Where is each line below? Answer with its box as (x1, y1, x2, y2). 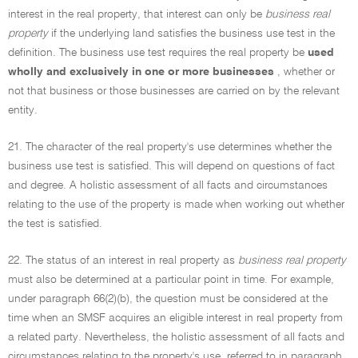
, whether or (277, 66, 335, 78)
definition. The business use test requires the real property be (8, 47, 308, 58)
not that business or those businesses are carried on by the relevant (8, 86, 340, 97)
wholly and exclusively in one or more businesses (8, 66, 277, 78)
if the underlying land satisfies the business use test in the (48, 28, 335, 39)
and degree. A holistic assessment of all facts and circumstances (8, 180, 328, 191)
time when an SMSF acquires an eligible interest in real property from (8, 312, 343, 324)
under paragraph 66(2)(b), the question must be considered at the (8, 293, 328, 304)
